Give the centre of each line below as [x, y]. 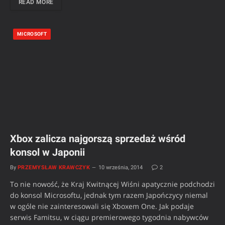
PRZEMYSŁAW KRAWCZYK [54, 167]
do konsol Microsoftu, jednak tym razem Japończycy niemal [109, 195]
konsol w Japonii [47, 152]
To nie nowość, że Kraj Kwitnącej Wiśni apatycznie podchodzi [113, 184]
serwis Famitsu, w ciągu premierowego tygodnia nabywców [109, 217]
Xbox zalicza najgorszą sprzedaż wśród [98, 138]
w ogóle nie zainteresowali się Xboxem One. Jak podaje [102, 206]
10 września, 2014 [121, 167]
